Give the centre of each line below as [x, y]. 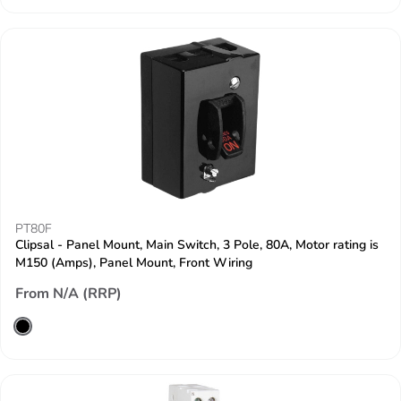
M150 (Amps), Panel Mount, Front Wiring [134, 263]
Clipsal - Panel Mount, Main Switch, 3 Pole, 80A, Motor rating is [197, 245]
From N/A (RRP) [68, 294]
